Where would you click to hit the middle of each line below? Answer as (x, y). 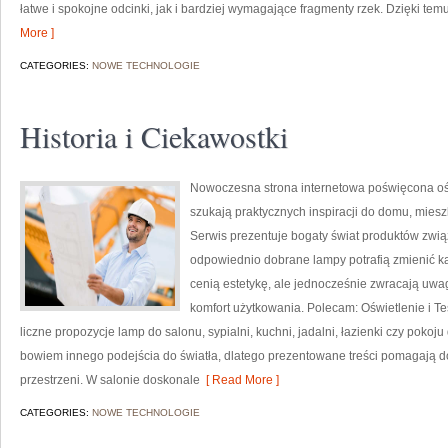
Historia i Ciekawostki (154, 136)
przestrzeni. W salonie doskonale (110, 380)
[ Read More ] (239, 380)
